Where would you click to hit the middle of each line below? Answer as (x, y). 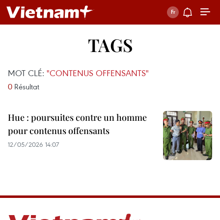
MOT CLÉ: (27, 73)
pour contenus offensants (59, 131)
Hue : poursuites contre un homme (77, 117)
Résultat (26, 86)
